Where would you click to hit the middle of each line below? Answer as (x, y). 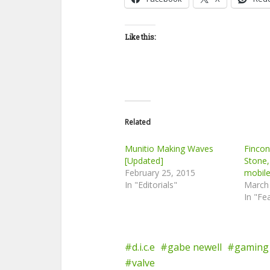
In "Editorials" (151, 184)
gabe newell (195, 247)
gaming (252, 247)
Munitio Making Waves (169, 148)
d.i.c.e (143, 247)
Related (138, 122)
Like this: (140, 36)
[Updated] (144, 160)
